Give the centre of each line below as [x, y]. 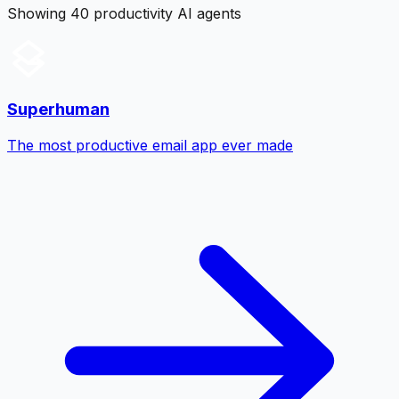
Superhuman [58, 110]
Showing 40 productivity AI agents [124, 13]
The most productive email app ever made [150, 146]
